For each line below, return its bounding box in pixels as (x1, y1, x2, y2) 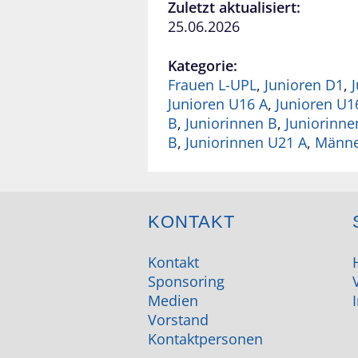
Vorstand (148, 310, 209, 330)
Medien (148, 291, 198, 311)
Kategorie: (168, 56, 237, 76)
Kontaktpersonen (148, 329, 263, 349)
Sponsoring (148, 272, 225, 292)
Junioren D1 (265, 75, 344, 95)
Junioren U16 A (168, 94, 268, 114)
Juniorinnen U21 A (185, 133, 307, 153)
